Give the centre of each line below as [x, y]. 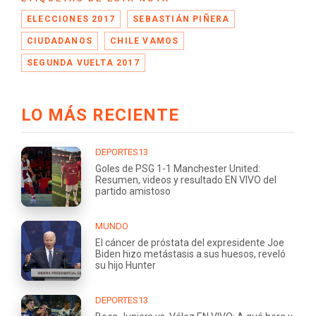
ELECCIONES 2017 [71, 19]
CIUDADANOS [60, 41]
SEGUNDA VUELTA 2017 [83, 62]
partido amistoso [133, 191]
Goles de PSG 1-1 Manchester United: [178, 168]
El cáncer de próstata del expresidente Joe [190, 242]
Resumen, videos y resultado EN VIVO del [186, 180]
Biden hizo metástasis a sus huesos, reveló [190, 254]
